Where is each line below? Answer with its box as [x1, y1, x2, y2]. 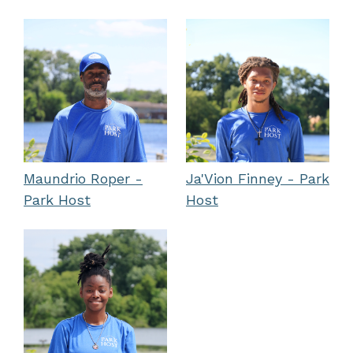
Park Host [24, 191, 91, 208]
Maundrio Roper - [24, 170, 143, 187]
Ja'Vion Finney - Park [186, 170, 329, 187]
